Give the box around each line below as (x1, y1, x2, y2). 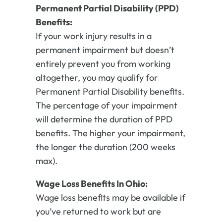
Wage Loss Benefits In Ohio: (35, 178, 148, 190)
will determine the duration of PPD (35, 113, 172, 125)
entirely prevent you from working (35, 58, 170, 70)
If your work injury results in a (35, 30, 152, 42)
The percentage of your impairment (35, 100, 177, 111)
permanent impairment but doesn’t (35, 44, 174, 56)
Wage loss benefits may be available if (35, 192, 185, 204)
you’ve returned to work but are (35, 206, 161, 218)
